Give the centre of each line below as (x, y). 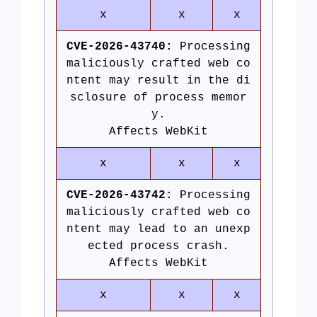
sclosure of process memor (158, 98)
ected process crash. (158, 246)
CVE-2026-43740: (120, 47)
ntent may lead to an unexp (158, 229)
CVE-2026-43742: (120, 195)
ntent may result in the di (158, 81)
